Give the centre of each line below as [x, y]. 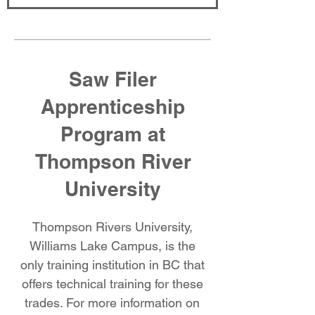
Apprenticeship [113, 107]
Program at [113, 134]
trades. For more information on [112, 303]
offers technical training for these [112, 284]
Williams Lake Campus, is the [112, 246]
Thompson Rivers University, [112, 227]
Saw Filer [113, 79]
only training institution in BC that [112, 265]
